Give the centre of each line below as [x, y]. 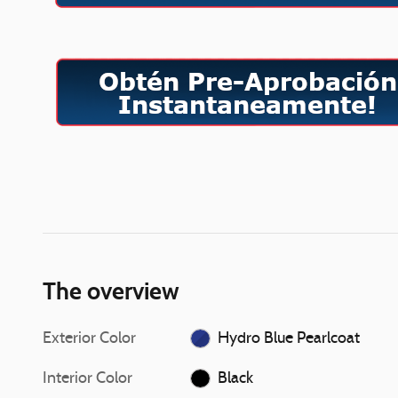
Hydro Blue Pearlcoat [288, 338]
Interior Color [88, 378]
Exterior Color [89, 338]
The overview [111, 291]
